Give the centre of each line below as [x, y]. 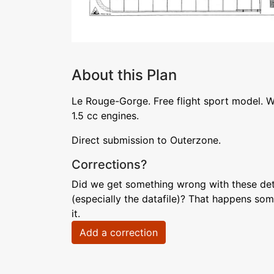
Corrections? [109, 165]
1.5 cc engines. [105, 116]
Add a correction [119, 232]
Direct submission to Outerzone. [146, 140]
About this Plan [124, 75]
